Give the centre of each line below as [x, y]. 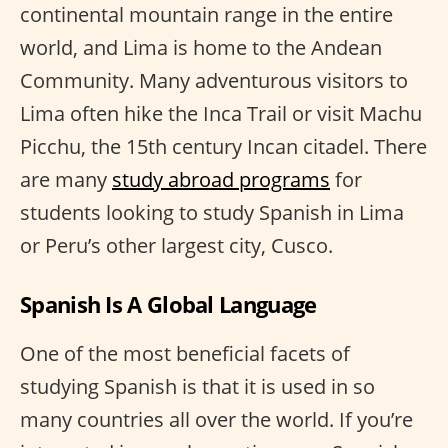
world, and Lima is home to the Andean [201, 47]
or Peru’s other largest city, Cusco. [176, 245]
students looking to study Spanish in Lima [212, 212]
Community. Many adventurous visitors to [214, 80]
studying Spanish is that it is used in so [197, 386]
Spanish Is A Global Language [168, 303]
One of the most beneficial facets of [185, 353]
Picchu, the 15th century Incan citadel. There [223, 146]
